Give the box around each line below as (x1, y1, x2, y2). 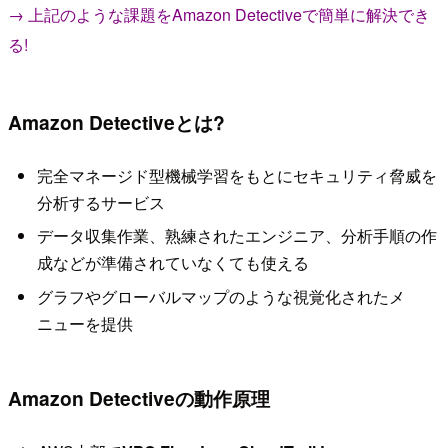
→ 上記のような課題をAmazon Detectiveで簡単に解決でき (8, 3, 430, 27)
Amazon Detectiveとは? (8, 107, 225, 136)
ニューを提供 (36, 311, 133, 335)
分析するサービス (36, 190, 165, 214)
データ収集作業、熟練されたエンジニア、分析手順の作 (36, 224, 437, 248)
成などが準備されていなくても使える (36, 251, 309, 275)
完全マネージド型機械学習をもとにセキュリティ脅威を (36, 163, 437, 187)
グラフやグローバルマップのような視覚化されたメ (36, 284, 405, 308)
